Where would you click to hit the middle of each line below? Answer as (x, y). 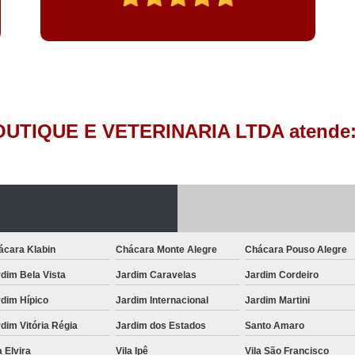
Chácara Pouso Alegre (296, 249)
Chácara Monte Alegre (166, 249)
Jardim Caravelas (156, 275)
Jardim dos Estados (160, 325)
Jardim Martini (278, 300)
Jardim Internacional (162, 300)
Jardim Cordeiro (282, 275)
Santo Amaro (275, 325)
